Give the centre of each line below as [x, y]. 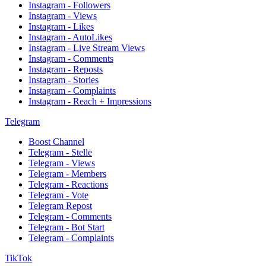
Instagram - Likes [61, 26]
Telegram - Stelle [60, 152]
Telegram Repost [60, 206]
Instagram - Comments [71, 58]
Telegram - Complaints [71, 238]
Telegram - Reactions [68, 184]
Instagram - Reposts [66, 69]
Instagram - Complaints [72, 91]
